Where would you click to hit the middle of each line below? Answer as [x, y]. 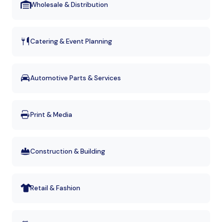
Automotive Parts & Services [76, 78]
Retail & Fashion [55, 188]
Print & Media [51, 114]
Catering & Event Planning [71, 41]
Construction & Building [68, 151]
